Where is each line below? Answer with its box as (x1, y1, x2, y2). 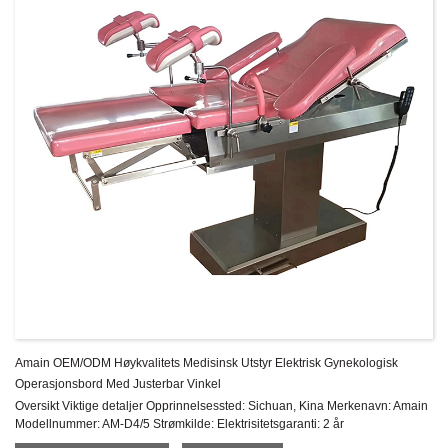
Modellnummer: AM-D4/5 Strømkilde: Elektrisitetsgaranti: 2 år (15, 417, 345, 432)
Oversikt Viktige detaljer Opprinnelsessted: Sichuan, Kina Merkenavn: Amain (15, 399, 429, 414)
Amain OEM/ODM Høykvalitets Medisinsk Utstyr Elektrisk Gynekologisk (15, 356, 399, 371)
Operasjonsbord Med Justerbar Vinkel (15, 377, 222, 392)
